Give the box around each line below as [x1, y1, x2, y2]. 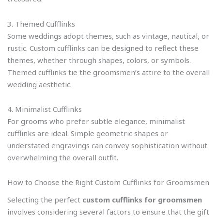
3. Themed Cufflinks [7, 18, 75, 29]
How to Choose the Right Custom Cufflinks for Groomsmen [7, 177, 209, 187]
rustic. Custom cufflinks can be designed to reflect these [7, 43, 199, 53]
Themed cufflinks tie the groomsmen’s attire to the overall [7, 67, 210, 77]
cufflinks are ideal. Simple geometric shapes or [7, 128, 168, 138]
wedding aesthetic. [7, 79, 72, 89]
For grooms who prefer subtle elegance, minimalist [7, 116, 185, 126]
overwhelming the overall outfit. [7, 152, 118, 162]
